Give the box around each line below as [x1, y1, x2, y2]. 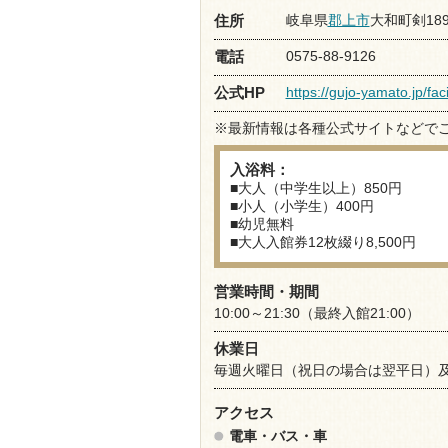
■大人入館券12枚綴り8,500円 [229, 234, 416, 250]
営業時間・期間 [213, 284, 319, 300]
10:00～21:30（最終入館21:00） [213, 305, 420, 321]
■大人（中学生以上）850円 [229, 180, 402, 196]
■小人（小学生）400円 [229, 198, 374, 214]
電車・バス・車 [228, 428, 327, 444]
